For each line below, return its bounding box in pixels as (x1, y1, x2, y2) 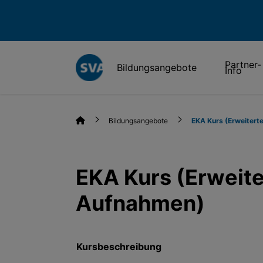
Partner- (225, 59, 262, 70)
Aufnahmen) (75, 190, 205, 216)
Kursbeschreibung (76, 241, 161, 252)
